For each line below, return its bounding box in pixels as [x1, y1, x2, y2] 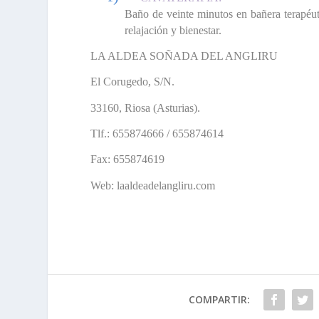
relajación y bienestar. [125, 23, 222, 36]
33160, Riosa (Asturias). [90, 101, 201, 114]
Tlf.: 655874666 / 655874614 [90, 127, 224, 140]
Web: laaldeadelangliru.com [90, 179, 216, 192]
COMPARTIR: [188, 293, 250, 307]
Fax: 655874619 [90, 153, 165, 166]
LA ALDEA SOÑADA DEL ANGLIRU [90, 50, 278, 63]
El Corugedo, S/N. [90, 75, 175, 88]
